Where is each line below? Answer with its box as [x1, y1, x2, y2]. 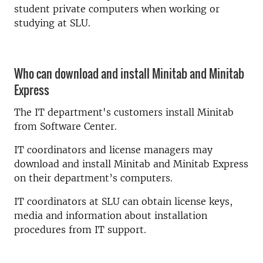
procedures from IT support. [14, 224, 146, 235]
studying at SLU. [14, 16, 90, 29]
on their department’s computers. [14, 172, 173, 184]
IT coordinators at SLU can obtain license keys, [14, 195, 232, 207]
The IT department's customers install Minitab [14, 106, 234, 118]
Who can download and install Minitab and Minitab [14, 64, 244, 82]
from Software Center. [14, 120, 117, 132]
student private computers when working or [14, 2, 220, 15]
